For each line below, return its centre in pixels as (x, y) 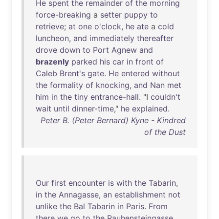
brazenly (52, 62)
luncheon (52, 38)
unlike (46, 206)
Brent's (72, 73)
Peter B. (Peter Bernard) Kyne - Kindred (113, 120)
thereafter (155, 38)
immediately (112, 38)
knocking (113, 85)
